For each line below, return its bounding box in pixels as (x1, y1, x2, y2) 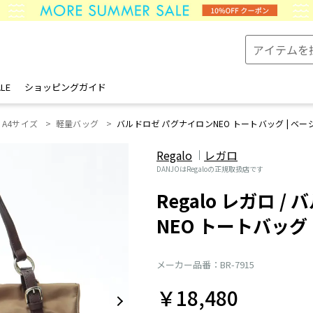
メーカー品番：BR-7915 (156, 258, 254, 271)
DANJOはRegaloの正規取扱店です (156, 163, 263, 174)
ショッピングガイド (24, 80, 106, 94)
